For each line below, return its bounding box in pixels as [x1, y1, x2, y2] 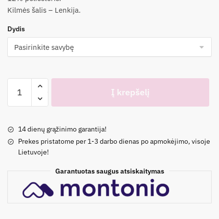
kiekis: [7, 90, 28, 100]
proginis [7, 113, 34, 123]
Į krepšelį [111, 86, 150, 98]
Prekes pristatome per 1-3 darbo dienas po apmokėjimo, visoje [18, 136, 210, 146]
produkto [7, 78, 37, 88]
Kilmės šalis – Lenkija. [7, 5, 81, 15]
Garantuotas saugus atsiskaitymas [55, 166, 164, 175]
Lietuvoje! [18, 147, 49, 156]
